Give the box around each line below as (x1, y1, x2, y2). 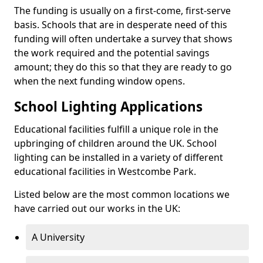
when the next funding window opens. (14, 74, 185, 87)
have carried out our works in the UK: (14, 201, 180, 215)
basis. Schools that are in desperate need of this (14, 18, 227, 31)
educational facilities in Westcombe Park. (14, 164, 196, 178)
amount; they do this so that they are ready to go (14, 60, 232, 73)
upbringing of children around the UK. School (14, 136, 217, 150)
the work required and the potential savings (14, 46, 210, 59)
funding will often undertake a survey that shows (14, 32, 232, 45)
